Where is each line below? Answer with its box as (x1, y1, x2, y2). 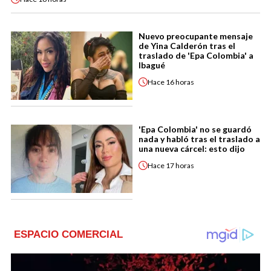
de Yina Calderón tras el (139, 41, 235, 51)
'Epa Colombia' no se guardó (139, 124, 252, 135)
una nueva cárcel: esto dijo (139, 143, 245, 154)
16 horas (166, 77, 194, 87)
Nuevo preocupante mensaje (139, 31, 253, 42)
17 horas (166, 160, 194, 170)
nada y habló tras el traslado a (139, 134, 260, 145)
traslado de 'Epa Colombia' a (139, 50, 253, 61)
